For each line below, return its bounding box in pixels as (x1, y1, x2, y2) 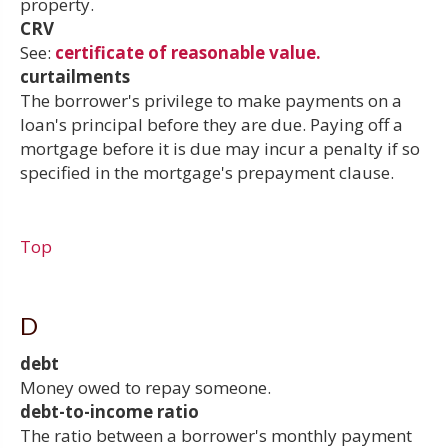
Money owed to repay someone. (20, 375, 271, 399)
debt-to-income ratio (20, 399, 199, 423)
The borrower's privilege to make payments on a (20, 88, 402, 112)
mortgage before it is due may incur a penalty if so (20, 136, 420, 160)
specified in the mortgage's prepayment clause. (20, 160, 394, 184)
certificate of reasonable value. (55, 40, 321, 64)
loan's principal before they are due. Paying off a (20, 112, 403, 136)
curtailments (20, 64, 130, 88)
